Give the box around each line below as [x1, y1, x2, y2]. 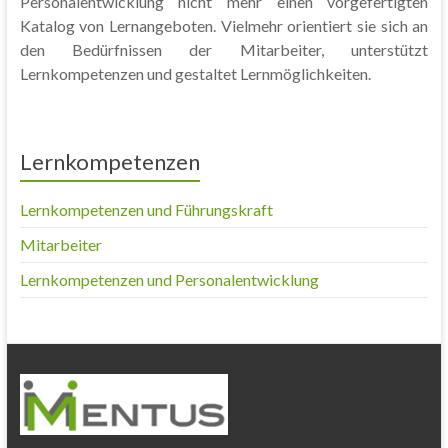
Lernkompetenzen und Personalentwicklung [19, 270, 319, 289]
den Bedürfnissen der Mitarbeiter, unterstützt [19, 40, 429, 59]
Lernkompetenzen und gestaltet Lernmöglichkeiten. [19, 64, 371, 83]
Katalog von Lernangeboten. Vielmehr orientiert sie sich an [19, 16, 429, 35]
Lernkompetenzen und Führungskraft [19, 200, 273, 219]
